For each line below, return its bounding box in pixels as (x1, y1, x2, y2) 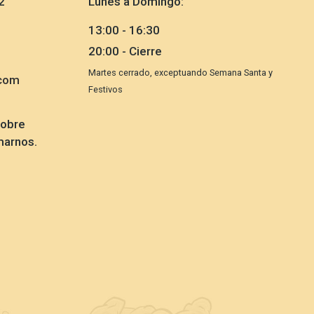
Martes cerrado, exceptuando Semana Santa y (88, 67, 273, 78)
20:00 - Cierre (88, 43, 162, 58)
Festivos (88, 83, 123, 95)
